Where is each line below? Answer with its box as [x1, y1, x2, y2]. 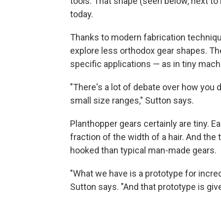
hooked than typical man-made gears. [70, 145, 217, 155]
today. [70, 9, 93, 19]
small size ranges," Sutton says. [70, 95, 194, 106]
